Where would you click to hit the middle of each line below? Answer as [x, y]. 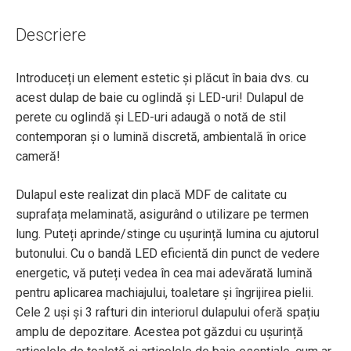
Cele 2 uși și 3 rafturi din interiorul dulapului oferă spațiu [168, 312]
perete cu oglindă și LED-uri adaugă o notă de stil [151, 117]
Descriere [51, 35]
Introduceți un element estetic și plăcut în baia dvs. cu [162, 78]
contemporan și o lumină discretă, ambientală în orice [161, 137]
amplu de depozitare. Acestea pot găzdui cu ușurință [159, 332]
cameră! [38, 156]
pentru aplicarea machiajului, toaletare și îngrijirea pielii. [165, 293]
